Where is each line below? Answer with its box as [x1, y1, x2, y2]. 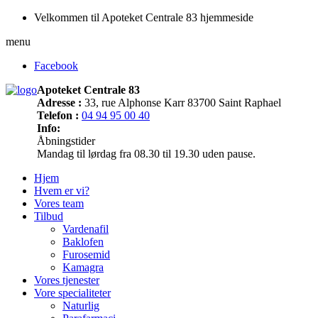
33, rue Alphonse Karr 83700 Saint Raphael [82, 97, 281, 109]
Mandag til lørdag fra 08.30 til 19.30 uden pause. [37, 148, 256, 160]
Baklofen [62, 236, 104, 248]
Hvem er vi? [34, 185, 89, 197]
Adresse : [37, 97, 82, 109]
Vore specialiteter [34, 287, 111, 299]
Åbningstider [37, 135, 95, 147]
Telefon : [37, 109, 79, 121]
